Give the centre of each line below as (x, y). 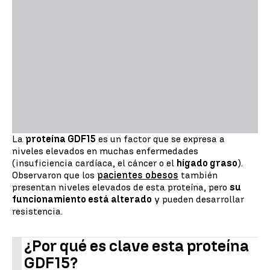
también (198, 175)
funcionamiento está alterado (82, 199)
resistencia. (37, 211)
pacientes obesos (138, 175)
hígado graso (207, 163)
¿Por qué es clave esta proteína (137, 246)
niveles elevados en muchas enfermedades (105, 151)
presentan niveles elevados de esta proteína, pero (121, 187)
